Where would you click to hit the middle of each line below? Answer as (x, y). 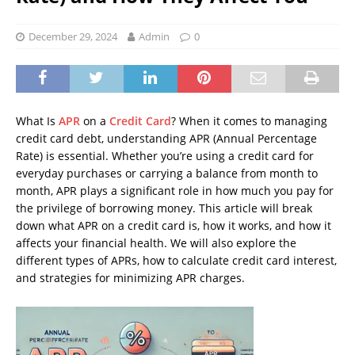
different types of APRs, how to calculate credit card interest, (176, 261)
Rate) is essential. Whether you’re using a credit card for (165, 156)
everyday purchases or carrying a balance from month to (167, 174)
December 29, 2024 (73, 37)
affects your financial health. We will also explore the (156, 243)
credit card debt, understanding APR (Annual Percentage (166, 139)
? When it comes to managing (249, 121)
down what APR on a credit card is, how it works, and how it (174, 226)
